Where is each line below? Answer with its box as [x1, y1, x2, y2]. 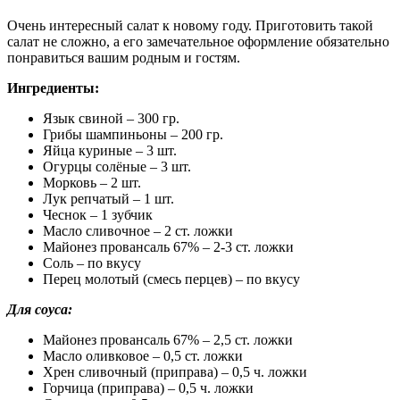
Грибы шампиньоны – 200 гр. [43, 126, 223, 142]
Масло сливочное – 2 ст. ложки [43, 222, 233, 238]
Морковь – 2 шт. [43, 174, 141, 190]
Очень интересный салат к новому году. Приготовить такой [7, 17, 373, 33]
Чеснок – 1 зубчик [43, 206, 153, 222]
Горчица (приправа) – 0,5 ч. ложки [43, 379, 254, 396]
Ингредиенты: [7, 79, 99, 96]
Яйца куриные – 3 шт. [43, 142, 177, 158]
